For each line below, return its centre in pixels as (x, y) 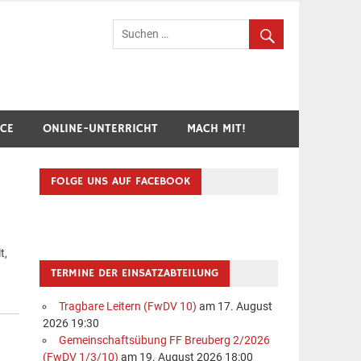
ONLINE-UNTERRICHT (100, 128)
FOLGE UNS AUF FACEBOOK (121, 181)
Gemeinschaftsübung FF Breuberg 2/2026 (164, 341)
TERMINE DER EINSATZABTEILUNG (135, 273)
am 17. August (234, 307)
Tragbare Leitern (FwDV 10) (127, 307)
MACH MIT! (216, 128)
